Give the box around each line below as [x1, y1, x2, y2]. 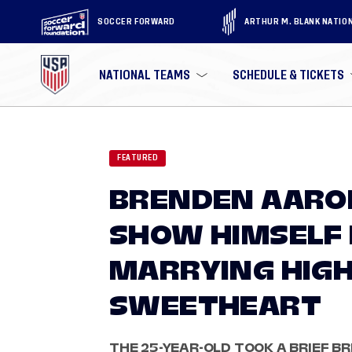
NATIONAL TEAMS [99, 68, 191, 81]
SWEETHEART [109, 287, 321, 325]
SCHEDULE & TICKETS [233, 68, 345, 81]
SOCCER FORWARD [97, 16, 175, 26]
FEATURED [117, 154, 158, 162]
